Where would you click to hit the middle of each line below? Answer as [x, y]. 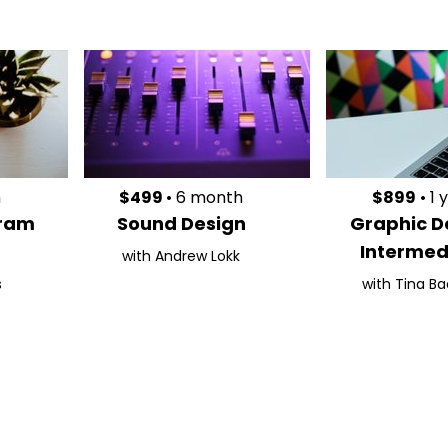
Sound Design [181, 223]
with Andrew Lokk [181, 256]
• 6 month [205, 197]
